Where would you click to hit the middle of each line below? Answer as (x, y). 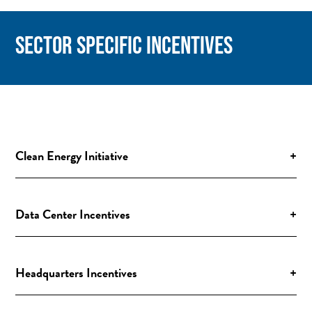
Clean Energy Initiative (72, 155)
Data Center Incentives (73, 214)
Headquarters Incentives (77, 272)
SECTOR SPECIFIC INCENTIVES (124, 44)
